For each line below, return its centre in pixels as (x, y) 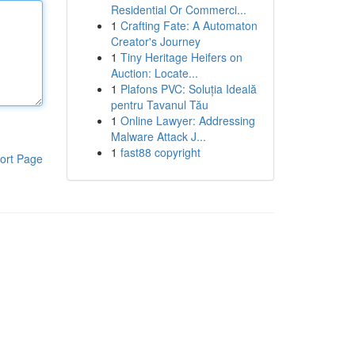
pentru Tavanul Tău (159, 105)
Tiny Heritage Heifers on (181, 57)
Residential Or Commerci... (178, 10)
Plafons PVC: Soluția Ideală (188, 89)
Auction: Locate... (154, 73)
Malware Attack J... (158, 136)
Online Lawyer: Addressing (187, 120)
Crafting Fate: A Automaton (189, 25)
